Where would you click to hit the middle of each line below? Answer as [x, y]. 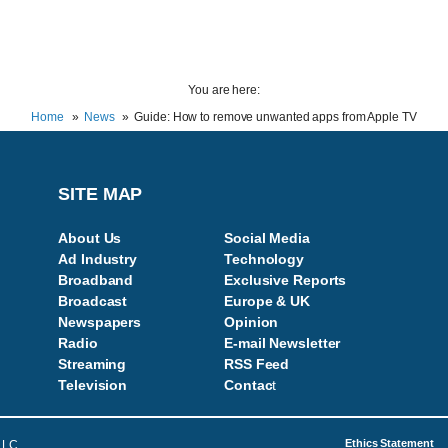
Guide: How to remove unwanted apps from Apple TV [275, 117]
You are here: [224, 90]
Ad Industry [98, 259]
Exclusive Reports [285, 280]
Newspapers [100, 322]
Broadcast [93, 301]
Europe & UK [267, 301]
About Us [90, 238]
